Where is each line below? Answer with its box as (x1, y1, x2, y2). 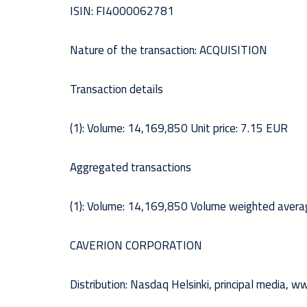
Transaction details (70, 78, 163, 100)
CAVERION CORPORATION (70, 234, 205, 256)
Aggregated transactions (70, 156, 191, 178)
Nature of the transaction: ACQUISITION (70, 39, 267, 61)
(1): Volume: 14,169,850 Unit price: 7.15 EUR (70, 117, 288, 139)
